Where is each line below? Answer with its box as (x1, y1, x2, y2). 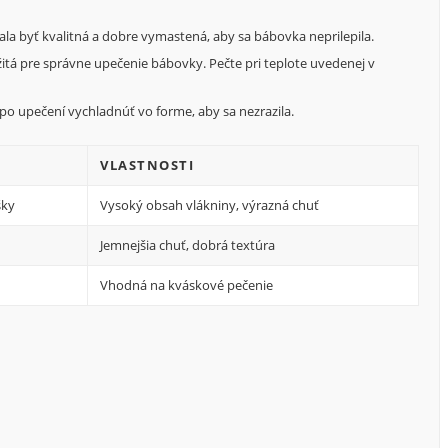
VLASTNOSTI (100, 156, 194, 175)
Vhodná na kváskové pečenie (100, 276, 273, 295)
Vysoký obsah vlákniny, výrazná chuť (100, 196, 319, 215)
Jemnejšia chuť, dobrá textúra (100, 236, 275, 255)
